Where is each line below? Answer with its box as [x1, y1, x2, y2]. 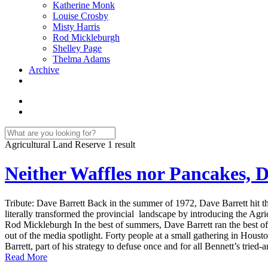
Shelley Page [53, 43, 102, 53]
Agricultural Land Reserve [5, 139, 108, 150]
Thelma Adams [53, 54, 110, 64]
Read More [5, 251, 47, 262]
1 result [108, 139, 135, 150]
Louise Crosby [53, 11, 108, 21]
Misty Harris [53, 22, 100, 32]
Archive [29, 65, 59, 75]
